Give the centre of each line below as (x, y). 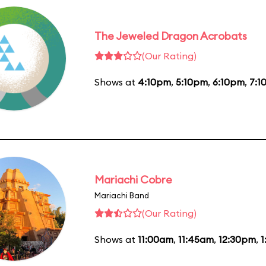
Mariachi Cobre (133, 179)
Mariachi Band (122, 195)
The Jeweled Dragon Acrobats (171, 36)
